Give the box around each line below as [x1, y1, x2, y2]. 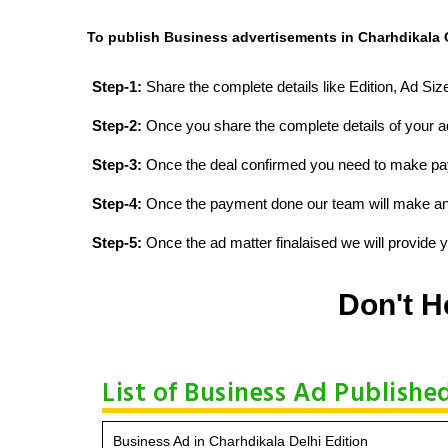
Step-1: [92, 77, 142, 95]
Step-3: [92, 155, 142, 173]
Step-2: [92, 116, 142, 134]
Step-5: [92, 233, 142, 251]
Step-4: [92, 194, 142, 212]
